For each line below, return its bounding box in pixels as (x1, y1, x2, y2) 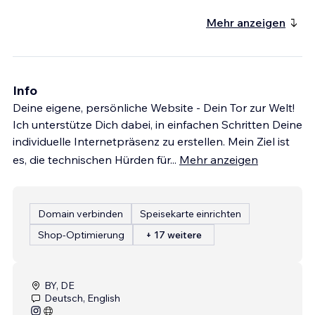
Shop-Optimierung (38, 228, 124, 241)
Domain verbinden (38, 207, 123, 220)
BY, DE (44, 278, 75, 292)
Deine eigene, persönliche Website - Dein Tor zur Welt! (13, 100, 295, 115)
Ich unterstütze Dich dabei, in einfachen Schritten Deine (13, 117, 302, 131)
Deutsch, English (44, 291, 120, 304)
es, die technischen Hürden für (13, 152, 170, 167)
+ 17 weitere (146, 228, 202, 241)
